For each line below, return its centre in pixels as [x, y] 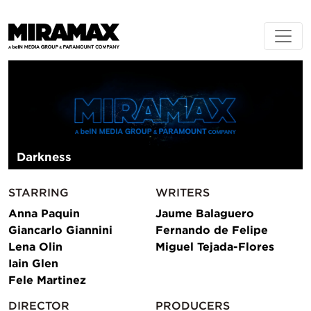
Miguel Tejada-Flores [215, 246]
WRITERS [183, 192]
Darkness [44, 157]
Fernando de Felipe [212, 229]
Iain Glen [33, 263]
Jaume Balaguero [205, 213]
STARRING [39, 192]
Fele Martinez [47, 279]
